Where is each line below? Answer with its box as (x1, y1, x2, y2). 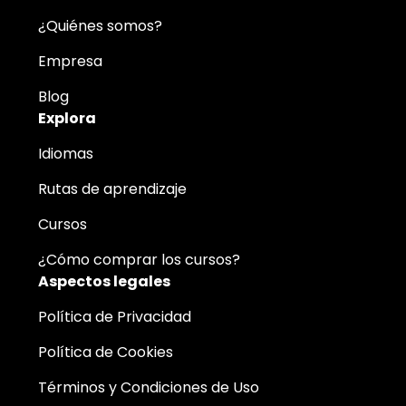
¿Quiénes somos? (38, 14, 162, 36)
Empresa (38, 50, 102, 72)
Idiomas (38, 142, 93, 164)
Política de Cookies (38, 341, 173, 362)
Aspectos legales (38, 270, 170, 292)
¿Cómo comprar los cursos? (38, 248, 240, 270)
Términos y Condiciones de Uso (38, 376, 259, 398)
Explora (38, 107, 96, 129)
